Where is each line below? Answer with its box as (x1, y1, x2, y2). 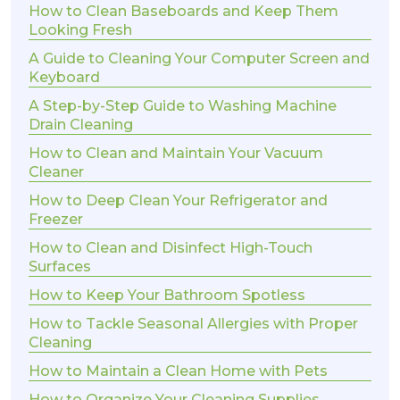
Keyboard (29, 69, 100, 87)
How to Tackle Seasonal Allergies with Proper (29, 315, 358, 333)
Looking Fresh (29, 21, 132, 39)
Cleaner (29, 163, 84, 181)
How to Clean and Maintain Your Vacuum (29, 145, 323, 162)
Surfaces (29, 258, 91, 276)
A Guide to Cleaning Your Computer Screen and (29, 50, 370, 68)
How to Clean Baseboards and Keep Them (29, 3, 338, 21)
